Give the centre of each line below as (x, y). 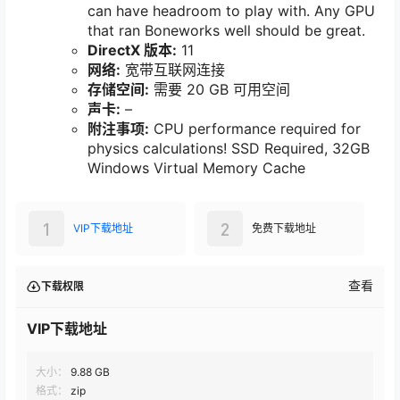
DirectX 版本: (132, 50)
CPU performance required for (255, 129)
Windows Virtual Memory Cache (196, 168)
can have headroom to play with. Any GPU (231, 11)
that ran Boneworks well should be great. (226, 31)
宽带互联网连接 (173, 70)
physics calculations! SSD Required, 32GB (229, 149)
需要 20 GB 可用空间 (220, 90)
